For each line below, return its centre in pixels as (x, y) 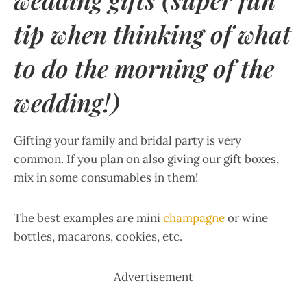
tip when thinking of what (152, 34)
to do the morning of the (144, 68)
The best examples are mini (88, 218)
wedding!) (67, 102)
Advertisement (153, 277)
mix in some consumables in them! (106, 177)
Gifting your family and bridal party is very (127, 140)
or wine (246, 218)
